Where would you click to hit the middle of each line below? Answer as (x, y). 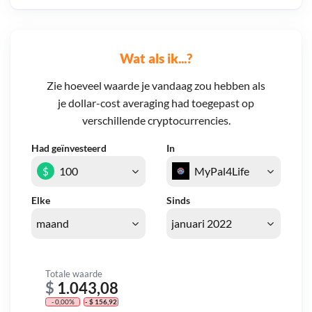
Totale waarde (74, 273)
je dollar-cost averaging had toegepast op (156, 103)
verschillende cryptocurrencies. (156, 120)
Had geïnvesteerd (69, 148)
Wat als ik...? (156, 58)
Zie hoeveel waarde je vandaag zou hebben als (156, 86)
